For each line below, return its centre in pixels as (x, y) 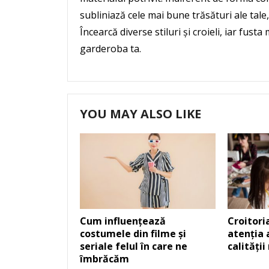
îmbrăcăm (104, 259)
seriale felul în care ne (134, 246)
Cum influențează (123, 221)
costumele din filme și (133, 234)
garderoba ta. (110, 48)
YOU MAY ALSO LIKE (141, 113)
